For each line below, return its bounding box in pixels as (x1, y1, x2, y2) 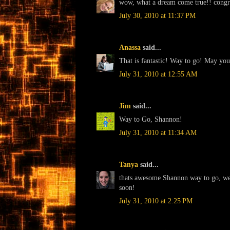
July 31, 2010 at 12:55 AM (119, 70, 197, 78)
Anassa (119, 43, 141, 51)
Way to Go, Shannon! (119, 115, 182, 123)
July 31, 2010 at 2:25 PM (119, 197, 193, 205)
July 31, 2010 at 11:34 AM (119, 128, 197, 137)
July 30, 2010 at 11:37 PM (119, 11, 196, 20)
